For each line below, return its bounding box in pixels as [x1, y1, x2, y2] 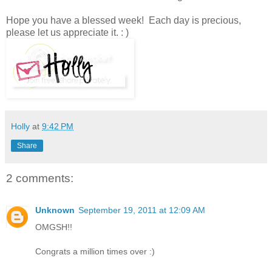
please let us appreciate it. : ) [6, 27, 129, 38]
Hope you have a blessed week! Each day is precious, [6, 15, 241, 26]
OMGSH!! [35, 222, 72, 232]
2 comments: [6, 172, 73, 185]
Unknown [35, 205, 75, 215]
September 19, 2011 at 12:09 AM [78, 205, 205, 215]
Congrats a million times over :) [35, 246, 155, 256]
